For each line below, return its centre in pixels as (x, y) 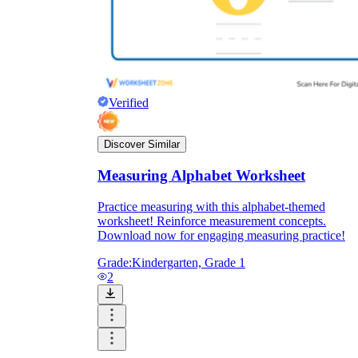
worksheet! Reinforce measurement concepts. (212, 221)
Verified (129, 102)
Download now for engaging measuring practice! (221, 236)
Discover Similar (142, 144)
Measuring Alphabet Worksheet (201, 176)
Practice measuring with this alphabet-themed (211, 207)
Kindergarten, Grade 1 (189, 263)
